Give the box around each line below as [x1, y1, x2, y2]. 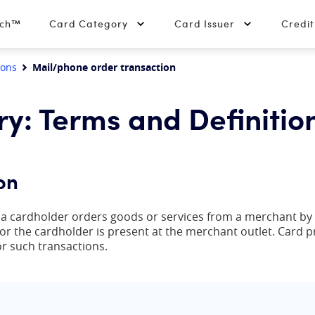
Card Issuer [174, 17, 235, 30]
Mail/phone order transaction [32, 60, 176, 74]
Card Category [49, 17, 128, 30]
